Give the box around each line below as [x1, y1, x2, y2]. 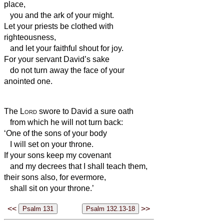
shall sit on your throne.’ [4, 183, 94, 192]
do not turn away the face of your [4, 65, 124, 74]
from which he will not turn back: [4, 117, 123, 126]
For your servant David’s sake [4, 54, 109, 63]
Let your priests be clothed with [4, 21, 113, 30]
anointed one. [4, 76, 52, 85]
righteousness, [4, 32, 56, 41]
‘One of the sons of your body [4, 128, 107, 137]
